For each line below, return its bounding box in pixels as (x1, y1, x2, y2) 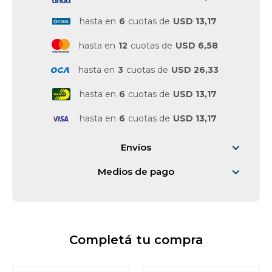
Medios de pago (98, 166, 174, 177)
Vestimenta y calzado (24, 18, 124, 29)
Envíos (121, 141, 151, 153)
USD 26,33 (171, 64, 219, 75)
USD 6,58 (175, 40, 218, 51)
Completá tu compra (69, 233, 203, 247)
